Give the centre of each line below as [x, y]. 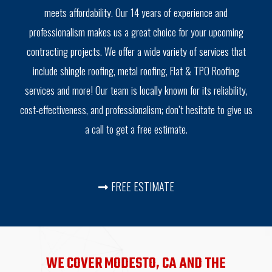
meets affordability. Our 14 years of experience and [136, 12]
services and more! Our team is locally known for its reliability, [136, 90]
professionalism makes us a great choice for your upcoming [136, 31]
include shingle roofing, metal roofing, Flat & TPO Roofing [136, 70]
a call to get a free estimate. [136, 128]
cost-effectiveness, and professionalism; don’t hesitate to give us [136, 109]
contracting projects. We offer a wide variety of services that [136, 51]
